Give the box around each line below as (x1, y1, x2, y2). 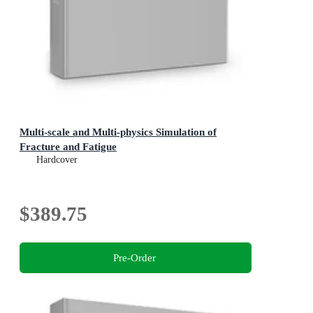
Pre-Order (112, 252, 156, 264)
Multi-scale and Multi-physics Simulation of (20, 125, 217, 138)
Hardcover (36, 154, 78, 165)
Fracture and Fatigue (20, 140, 117, 152)
